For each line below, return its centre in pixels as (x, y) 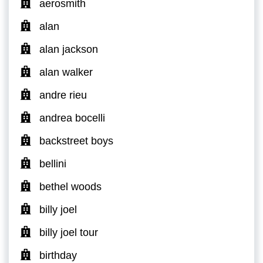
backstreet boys (76, 141)
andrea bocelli (72, 118)
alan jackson (69, 49)
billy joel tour (69, 232)
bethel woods (70, 186)
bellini (53, 163)
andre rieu (63, 95)
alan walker (66, 72)
